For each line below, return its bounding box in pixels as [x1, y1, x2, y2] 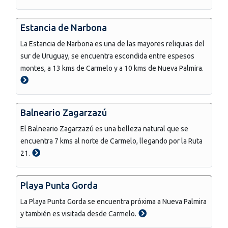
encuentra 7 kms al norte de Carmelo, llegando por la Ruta [20, 136, 203, 145]
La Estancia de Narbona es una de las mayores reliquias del [20, 39, 205, 48]
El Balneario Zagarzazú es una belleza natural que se [20, 124, 188, 133]
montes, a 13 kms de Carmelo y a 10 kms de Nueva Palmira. [20, 64, 204, 72]
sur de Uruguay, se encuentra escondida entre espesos [20, 51, 194, 60]
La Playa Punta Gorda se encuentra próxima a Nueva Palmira [20, 197, 207, 206]
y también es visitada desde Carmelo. [20, 209, 136, 218]
